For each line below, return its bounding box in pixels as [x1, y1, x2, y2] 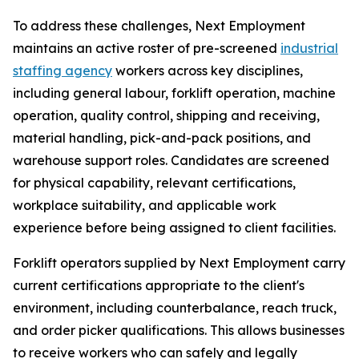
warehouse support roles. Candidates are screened [13, 152, 329, 169]
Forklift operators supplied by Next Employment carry [13, 255, 345, 272]
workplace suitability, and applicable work [13, 197, 276, 214]
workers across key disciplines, [112, 63, 303, 79]
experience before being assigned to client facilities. [13, 220, 336, 236]
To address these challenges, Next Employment [13, 18, 305, 34]
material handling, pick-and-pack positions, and [13, 130, 311, 147]
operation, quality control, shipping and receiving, [13, 107, 320, 124]
